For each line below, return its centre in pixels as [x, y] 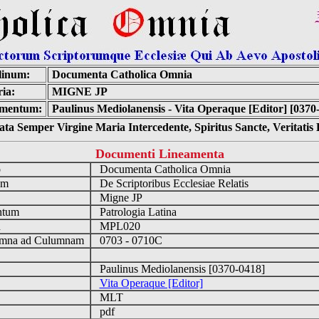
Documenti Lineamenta [159, 154]
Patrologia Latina [136, 212]
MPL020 [118, 226]
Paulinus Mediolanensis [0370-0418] [181, 269]
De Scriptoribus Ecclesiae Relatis [172, 183]
